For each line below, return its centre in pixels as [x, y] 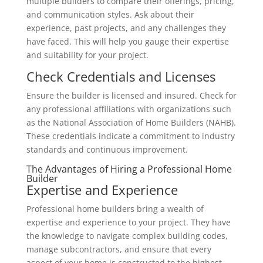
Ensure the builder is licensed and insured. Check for [131, 95]
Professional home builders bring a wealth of [115, 209]
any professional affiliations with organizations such [129, 109]
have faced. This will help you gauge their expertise [127, 41]
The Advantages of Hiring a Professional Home [129, 169]
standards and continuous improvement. [107, 149]
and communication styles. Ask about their [110, 14]
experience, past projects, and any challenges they [126, 28]
